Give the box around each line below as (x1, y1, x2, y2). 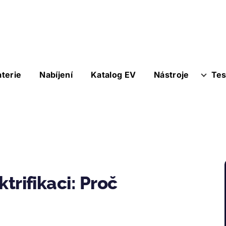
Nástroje (154, 70, 189, 80)
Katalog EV (90, 70, 136, 80)
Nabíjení (39, 70, 73, 80)
